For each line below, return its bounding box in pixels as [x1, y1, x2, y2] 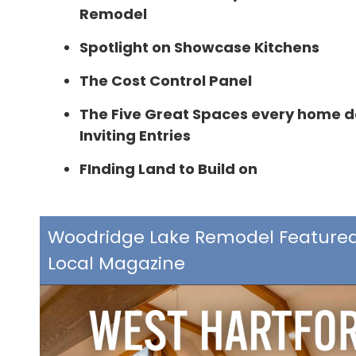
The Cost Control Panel [79, 71, 252, 91]
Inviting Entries [79, 126, 191, 145]
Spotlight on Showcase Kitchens [79, 37, 319, 57]
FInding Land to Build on [79, 159, 257, 179]
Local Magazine [48, 251, 185, 276]
